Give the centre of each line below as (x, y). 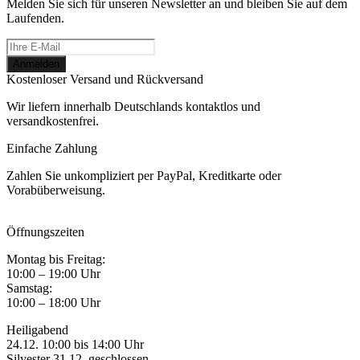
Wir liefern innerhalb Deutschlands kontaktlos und (133, 106)
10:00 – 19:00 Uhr (53, 274)
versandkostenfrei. (53, 121)
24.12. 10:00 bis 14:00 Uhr (75, 344)
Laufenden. (35, 18)
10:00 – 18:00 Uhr (53, 303)
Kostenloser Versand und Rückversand (105, 79)
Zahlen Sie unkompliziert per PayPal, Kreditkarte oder (144, 176)
